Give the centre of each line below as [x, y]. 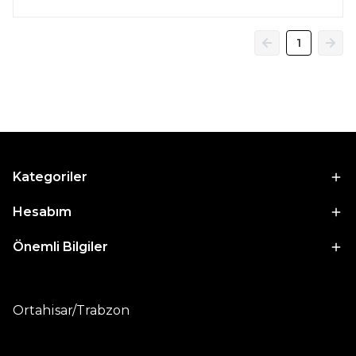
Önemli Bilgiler [60, 247]
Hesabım [42, 212]
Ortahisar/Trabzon [74, 310]
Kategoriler [50, 177]
